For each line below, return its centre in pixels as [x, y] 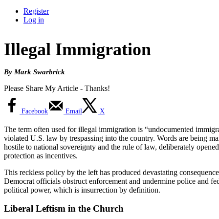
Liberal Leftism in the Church [64, 209]
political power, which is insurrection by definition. [82, 190]
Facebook [35, 111]
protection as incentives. [41, 155]
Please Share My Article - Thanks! [57, 88]
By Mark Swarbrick [34, 71]
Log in [34, 20]
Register [36, 11]
